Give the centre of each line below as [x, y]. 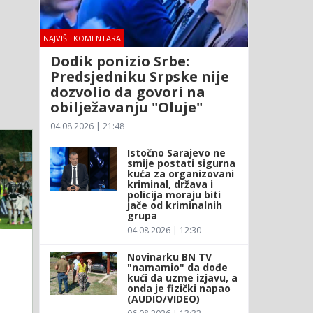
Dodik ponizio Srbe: [119, 61]
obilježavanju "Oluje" [126, 107]
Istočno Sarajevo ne [176, 152]
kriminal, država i [170, 184]
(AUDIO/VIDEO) [163, 298]
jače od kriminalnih [174, 205]
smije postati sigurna [181, 163]
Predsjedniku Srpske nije [139, 76]
